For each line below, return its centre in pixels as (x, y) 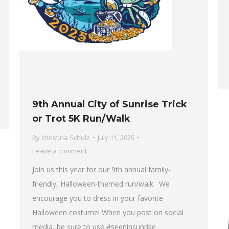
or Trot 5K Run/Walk (81, 119)
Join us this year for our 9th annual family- (101, 170)
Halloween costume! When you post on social (108, 213)
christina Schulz (66, 138)
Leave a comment (60, 151)
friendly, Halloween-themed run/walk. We (101, 184)
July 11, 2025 (116, 138)
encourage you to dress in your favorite (98, 198)
